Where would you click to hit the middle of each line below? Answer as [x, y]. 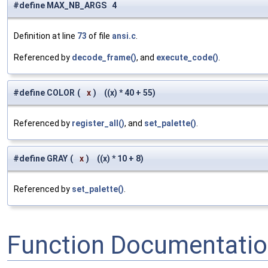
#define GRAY [40, 159]
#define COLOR [44, 93]
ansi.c [124, 36]
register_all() [98, 124]
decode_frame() [104, 58]
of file [99, 36]
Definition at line [45, 36]
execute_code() [187, 58]
